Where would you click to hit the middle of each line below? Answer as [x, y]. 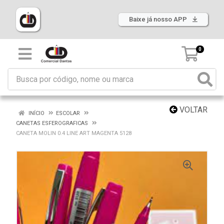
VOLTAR [192, 110]
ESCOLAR [68, 113]
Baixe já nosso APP [159, 19]
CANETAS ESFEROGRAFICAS [52, 123]
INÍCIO [36, 113]
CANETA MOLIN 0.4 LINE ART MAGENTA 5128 [74, 133]
